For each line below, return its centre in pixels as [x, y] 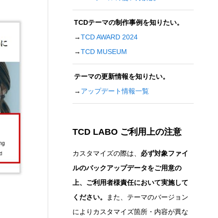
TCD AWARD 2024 [109, 37]
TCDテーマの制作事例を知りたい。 [128, 22]
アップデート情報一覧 [115, 91]
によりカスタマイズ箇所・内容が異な [130, 212]
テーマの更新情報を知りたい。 [121, 76]
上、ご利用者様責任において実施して [130, 183]
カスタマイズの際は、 [107, 154]
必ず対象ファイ [164, 154]
